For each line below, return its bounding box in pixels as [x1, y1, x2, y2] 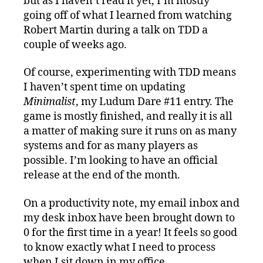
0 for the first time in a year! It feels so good [23, 225, 237, 240]
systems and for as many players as [23, 139, 198, 153]
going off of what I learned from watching [23, 8, 232, 22]
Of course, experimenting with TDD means [23, 66, 236, 80]
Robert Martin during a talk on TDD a [23, 23, 208, 37]
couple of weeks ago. [23, 38, 127, 52]
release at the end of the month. [23, 168, 180, 183]
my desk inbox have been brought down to [23, 211, 235, 225]
